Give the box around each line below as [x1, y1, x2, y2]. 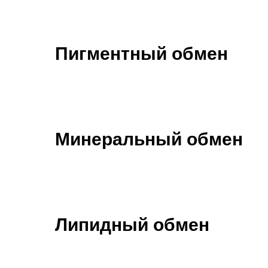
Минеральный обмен [55, 129, 243, 149]
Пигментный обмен [55, 44, 228, 63]
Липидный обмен [55, 215, 209, 234]
